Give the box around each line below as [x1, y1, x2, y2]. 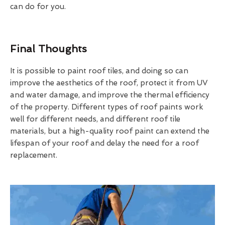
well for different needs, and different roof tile [10, 114, 180, 124]
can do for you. [10, 2, 66, 11]
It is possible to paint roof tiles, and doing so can [10, 66, 188, 75]
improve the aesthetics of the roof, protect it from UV [10, 78, 208, 87]
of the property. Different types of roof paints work [10, 102, 203, 111]
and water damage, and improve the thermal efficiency [10, 90, 209, 99]
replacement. [10, 150, 57, 160]
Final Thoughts [10, 42, 87, 55]
